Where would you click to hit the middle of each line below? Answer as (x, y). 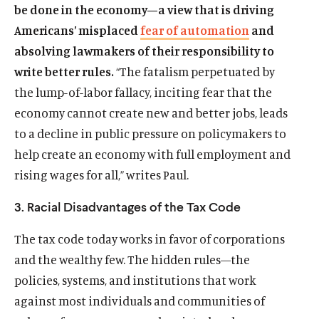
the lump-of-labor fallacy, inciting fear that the (143, 92)
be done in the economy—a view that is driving (144, 9)
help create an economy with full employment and (152, 154)
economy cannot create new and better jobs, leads (151, 113)
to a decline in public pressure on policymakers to (150, 133)
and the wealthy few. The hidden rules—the (132, 259)
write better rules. (64, 71)
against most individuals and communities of (140, 300)
